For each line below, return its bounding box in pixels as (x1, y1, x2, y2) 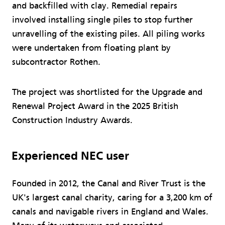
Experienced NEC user (11, 149, 129, 163)
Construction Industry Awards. (12, 115, 133, 126)
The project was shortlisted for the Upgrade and (12, 86, 202, 97)
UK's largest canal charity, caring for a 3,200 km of (12, 192, 212, 203)
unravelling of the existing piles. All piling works (12, 28, 205, 39)
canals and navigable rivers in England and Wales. (12, 206, 208, 217)
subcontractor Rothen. (12, 56, 100, 67)
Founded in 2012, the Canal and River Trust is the (12, 178, 205, 189)
